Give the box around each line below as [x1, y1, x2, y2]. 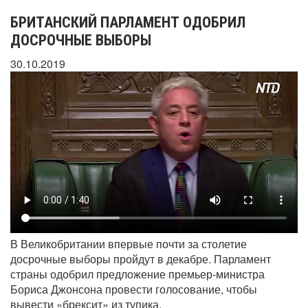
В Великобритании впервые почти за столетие [10, 236, 247, 252]
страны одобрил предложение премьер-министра [10, 266, 265, 283]
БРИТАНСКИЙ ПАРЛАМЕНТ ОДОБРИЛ [10, 14, 245, 31]
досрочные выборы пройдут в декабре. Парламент [10, 251, 271, 267]
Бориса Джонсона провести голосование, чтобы [10, 281, 257, 298]
